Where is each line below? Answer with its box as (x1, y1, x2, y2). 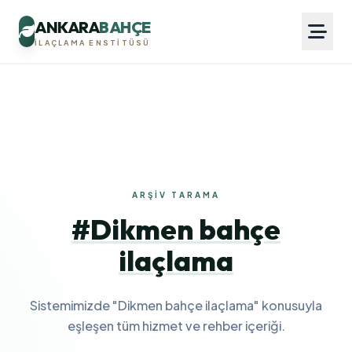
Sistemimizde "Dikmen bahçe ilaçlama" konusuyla (30, 297, 322, 313)
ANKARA (35, 16, 99, 37)
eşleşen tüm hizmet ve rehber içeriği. (67, 317, 285, 334)
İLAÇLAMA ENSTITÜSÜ (35, 38, 151, 47)
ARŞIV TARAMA (132, 190, 220, 200)
